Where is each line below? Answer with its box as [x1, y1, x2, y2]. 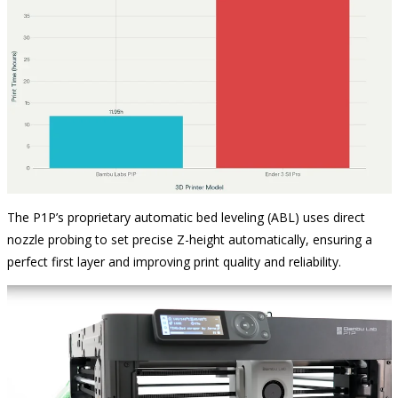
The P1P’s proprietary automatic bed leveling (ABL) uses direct [6, 209, 365, 227]
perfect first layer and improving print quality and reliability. [6, 253, 341, 271]
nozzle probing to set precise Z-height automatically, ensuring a [6, 231, 372, 249]
